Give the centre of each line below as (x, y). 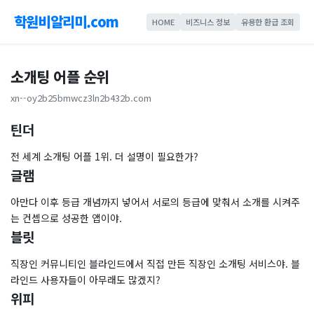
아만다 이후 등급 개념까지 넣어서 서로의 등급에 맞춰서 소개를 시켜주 (155, 202)
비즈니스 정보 (208, 21)
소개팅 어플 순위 (60, 76)
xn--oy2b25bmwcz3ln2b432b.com (81, 98)
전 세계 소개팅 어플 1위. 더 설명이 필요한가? (104, 156)
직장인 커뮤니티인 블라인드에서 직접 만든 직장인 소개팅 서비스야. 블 (155, 264)
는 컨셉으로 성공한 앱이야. (66, 218)
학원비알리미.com (66, 21)
